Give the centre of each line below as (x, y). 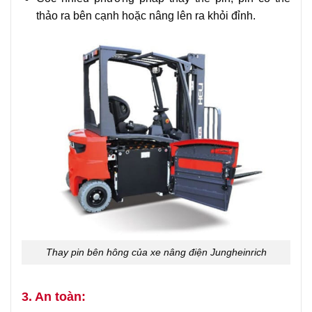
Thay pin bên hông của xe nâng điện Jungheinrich (156, 252)
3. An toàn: (54, 296)
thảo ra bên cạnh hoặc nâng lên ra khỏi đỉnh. (146, 15)
